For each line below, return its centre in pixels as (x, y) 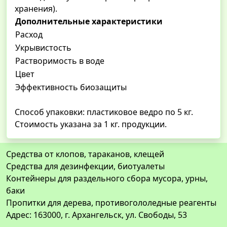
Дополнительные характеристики (89, 22)
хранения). (36, 9)
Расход (29, 35)
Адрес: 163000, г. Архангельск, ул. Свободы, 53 (97, 215)
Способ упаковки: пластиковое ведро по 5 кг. (104, 112)
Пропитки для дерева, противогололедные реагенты (111, 203)
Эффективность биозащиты (71, 87)
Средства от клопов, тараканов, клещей (85, 154)
